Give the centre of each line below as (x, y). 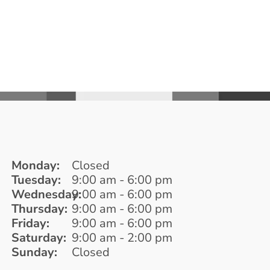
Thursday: (39, 209)
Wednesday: (46, 194)
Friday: (30, 223)
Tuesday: (36, 180)
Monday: (35, 165)
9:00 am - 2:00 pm (122, 237)
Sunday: (34, 252)
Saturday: (39, 237)
